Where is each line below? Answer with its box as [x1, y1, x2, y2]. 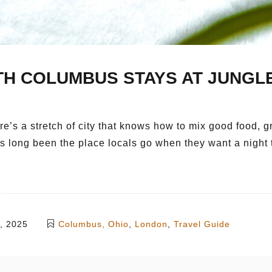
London [135, 219, 168, 229]
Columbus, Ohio [58, 219, 129, 229]
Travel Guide [174, 219, 230, 229]
